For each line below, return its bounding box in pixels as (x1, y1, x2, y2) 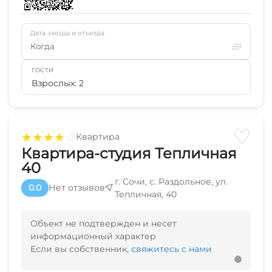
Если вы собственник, (30, 243, 131, 254)
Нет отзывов (49, 182, 105, 194)
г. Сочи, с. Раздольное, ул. (115, 175, 228, 187)
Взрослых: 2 (32, 77, 84, 89)
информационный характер (30, 230, 156, 242)
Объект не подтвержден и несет (30, 217, 177, 229)
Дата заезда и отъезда (30, 29, 104, 37)
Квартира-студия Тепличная (21, 144, 237, 162)
